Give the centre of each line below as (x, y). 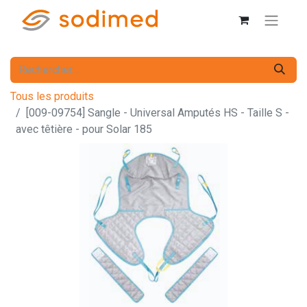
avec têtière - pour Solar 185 (84, 129)
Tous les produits (52, 96)
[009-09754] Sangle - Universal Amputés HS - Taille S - (158, 112)
